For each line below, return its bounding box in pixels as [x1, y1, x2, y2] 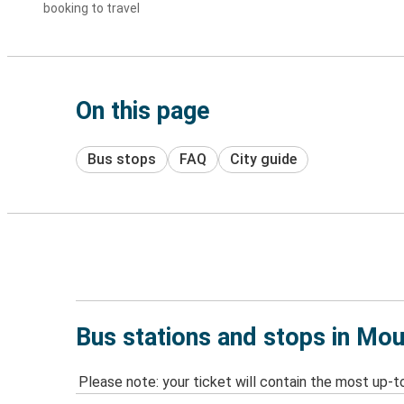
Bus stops [87, 150, 156, 168]
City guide [230, 150, 297, 168]
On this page [76, 96, 210, 125]
